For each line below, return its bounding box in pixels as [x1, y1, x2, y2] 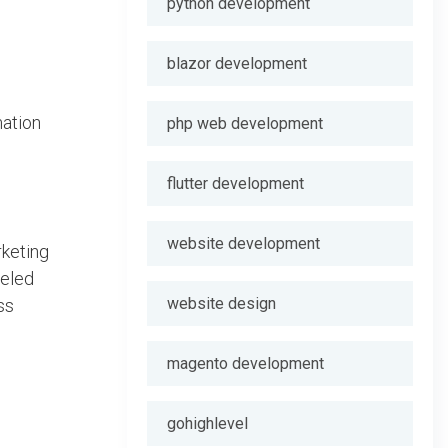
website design [167, 294, 276, 313]
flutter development [167, 174, 304, 193]
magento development [167, 354, 324, 373]
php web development [167, 114, 323, 133]
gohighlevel [167, 414, 248, 433]
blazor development [167, 54, 307, 73]
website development [167, 234, 320, 253]
